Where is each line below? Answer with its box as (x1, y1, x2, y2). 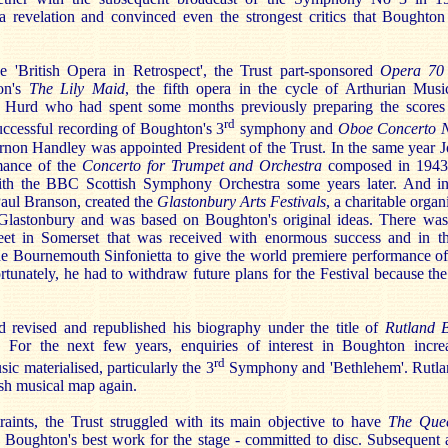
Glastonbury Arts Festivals (157, 192, 326, 210)
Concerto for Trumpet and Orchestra (81, 156, 323, 174)
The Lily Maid (28, 80, 125, 98)
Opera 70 (379, 62, 445, 80)
